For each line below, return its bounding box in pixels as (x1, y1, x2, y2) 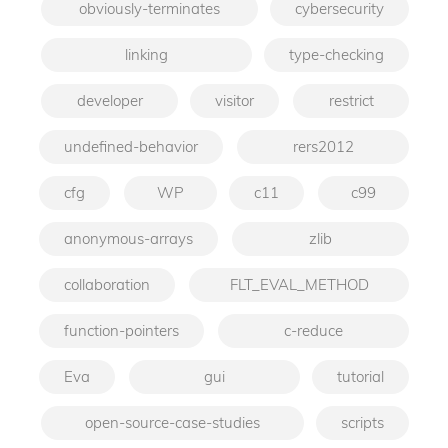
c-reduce (284, 320, 343, 340)
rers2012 (292, 136, 354, 156)
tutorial (337, 366, 384, 386)
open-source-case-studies (85, 412, 260, 432)
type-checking (289, 44, 384, 64)
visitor (215, 90, 254, 110)
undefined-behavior (64, 136, 198, 156)
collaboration (64, 274, 150, 294)
